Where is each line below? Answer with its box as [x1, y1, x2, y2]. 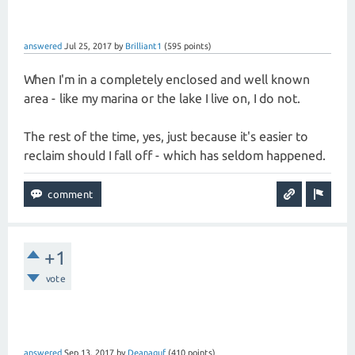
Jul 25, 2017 [64, 41, 112, 51]
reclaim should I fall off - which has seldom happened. [24, 148, 326, 162]
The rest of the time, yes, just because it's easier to [24, 129, 308, 143]
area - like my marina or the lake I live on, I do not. [24, 91, 300, 105]
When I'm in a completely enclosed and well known [24, 72, 310, 86]
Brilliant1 [125, 41, 162, 51]
